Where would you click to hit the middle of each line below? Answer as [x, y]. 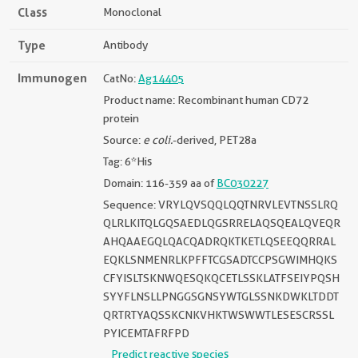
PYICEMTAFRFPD [146, 333]
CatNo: [121, 78]
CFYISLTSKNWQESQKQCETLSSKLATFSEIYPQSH [221, 278]
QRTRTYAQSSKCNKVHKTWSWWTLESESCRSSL [219, 315]
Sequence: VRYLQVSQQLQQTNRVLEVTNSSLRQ [221, 205]
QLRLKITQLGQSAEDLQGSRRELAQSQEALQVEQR [222, 223]
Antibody [125, 45]
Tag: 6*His [127, 161]
